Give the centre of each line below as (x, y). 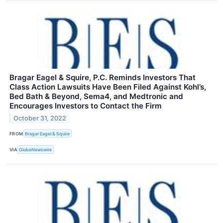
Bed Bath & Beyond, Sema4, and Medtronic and (96, 97)
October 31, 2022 (40, 118)
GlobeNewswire (36, 149)
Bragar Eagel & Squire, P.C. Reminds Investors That (103, 78)
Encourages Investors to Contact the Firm (86, 106)
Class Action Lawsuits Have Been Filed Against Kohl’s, (108, 87)
